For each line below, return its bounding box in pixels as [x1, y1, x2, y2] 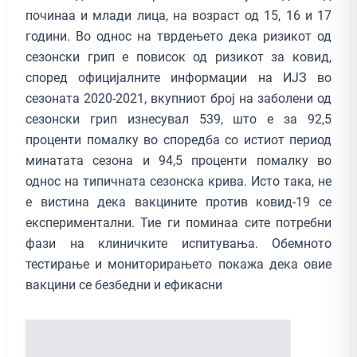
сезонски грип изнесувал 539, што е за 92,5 [25, 111, 331, 127]
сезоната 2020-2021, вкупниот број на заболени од [25, 90, 331, 106]
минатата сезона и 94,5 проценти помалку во [25, 152, 331, 168]
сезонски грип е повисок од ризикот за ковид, [25, 49, 331, 65]
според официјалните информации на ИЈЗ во [25, 69, 331, 85]
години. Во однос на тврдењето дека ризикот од [25, 28, 331, 44]
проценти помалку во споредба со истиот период [25, 131, 331, 147]
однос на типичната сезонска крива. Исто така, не [25, 173, 331, 189]
